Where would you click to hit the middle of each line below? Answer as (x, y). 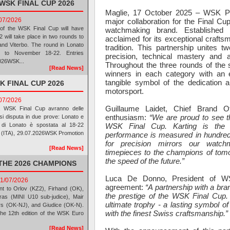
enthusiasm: (127, 117)
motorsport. (124, 91)
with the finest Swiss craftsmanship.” (167, 213)
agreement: (126, 187)
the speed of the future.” (145, 161)
